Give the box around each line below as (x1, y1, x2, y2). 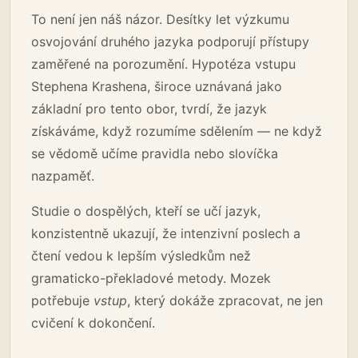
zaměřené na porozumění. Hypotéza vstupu (31, 55, 296, 72)
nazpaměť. (31, 167, 94, 184)
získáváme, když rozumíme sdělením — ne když (31, 122, 322, 139)
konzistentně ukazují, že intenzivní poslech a (31, 225, 300, 241)
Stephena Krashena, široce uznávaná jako (31, 78, 282, 94)
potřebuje (31, 292, 93, 308)
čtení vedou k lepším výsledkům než (31, 247, 251, 264)
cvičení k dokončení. (31, 314, 155, 331)
